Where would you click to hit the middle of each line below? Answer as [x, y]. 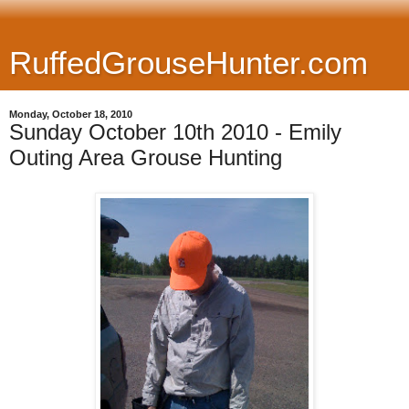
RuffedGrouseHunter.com [189, 63]
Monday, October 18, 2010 [71, 114]
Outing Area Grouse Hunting [146, 157]
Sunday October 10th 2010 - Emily [175, 132]
